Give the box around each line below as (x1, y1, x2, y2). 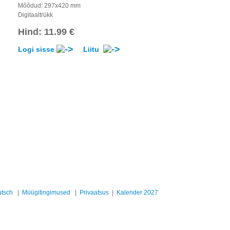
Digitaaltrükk (18, 11, 53, 18)
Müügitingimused (22, 189, 70, 196)
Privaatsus (80, 189, 109, 196)
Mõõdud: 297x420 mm (18, 2, 81, 9)
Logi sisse (18, 45, 56, 53)
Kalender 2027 (117, 189, 158, 196)
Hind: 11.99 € (18, 26, 74, 37)
